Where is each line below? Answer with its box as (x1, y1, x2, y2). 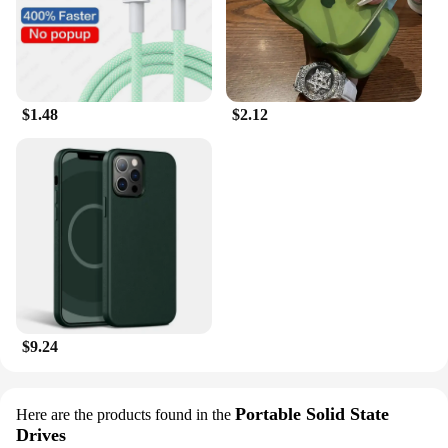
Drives (16, 425, 66, 446)
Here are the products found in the (16, 406, 231, 424)
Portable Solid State (235, 404, 389, 425)
